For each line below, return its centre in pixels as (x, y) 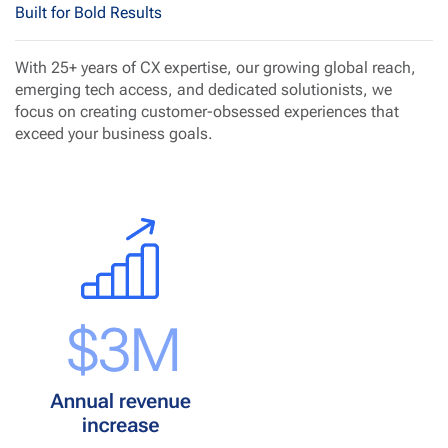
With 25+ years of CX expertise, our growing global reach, (215, 67)
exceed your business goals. (114, 133)
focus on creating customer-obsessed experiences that (207, 111)
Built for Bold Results (88, 12)
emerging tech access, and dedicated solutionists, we (203, 89)
